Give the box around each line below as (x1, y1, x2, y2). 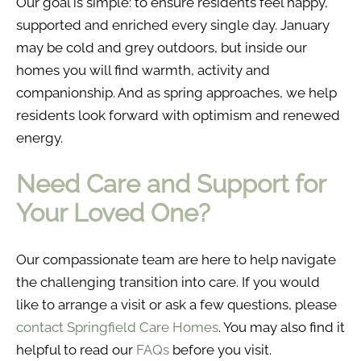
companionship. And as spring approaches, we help (16, 84, 337, 101)
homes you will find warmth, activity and (16, 61, 270, 78)
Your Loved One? (16, 198, 210, 228)
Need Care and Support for (16, 169, 326, 199)
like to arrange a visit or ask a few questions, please (16, 296, 337, 313)
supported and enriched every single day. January (16, 16, 330, 33)
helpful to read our (16, 341, 136, 358)
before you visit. (169, 341, 272, 358)
